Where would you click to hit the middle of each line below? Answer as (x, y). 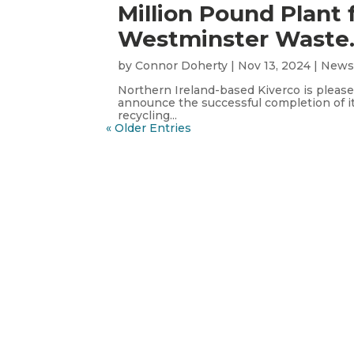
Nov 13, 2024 (275, 66)
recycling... (148, 115)
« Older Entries (149, 128)
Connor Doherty (182, 66)
